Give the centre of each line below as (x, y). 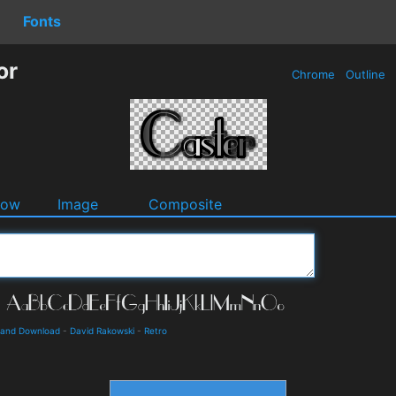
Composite (185, 204)
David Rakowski (102, 330)
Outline (366, 74)
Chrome (313, 74)
